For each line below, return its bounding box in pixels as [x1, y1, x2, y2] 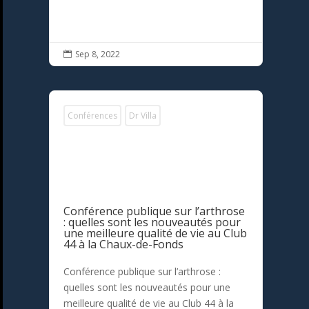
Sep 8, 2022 [75, 48, 121, 61]
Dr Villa [129, 110, 157, 122]
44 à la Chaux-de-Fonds [63, 237, 184, 252]
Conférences [68, 110, 118, 122]
